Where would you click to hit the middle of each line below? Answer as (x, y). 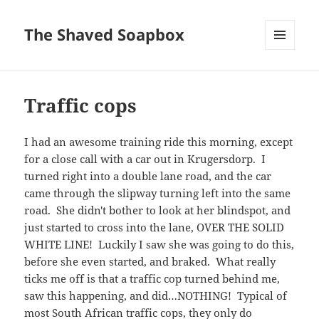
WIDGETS (285, 80)
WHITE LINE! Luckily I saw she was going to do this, (159, 245)
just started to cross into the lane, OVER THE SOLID (155, 228)
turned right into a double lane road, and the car (148, 176)
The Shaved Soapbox (105, 35)
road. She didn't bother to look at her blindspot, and (158, 210)
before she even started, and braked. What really (150, 262)
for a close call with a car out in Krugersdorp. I (145, 159)
